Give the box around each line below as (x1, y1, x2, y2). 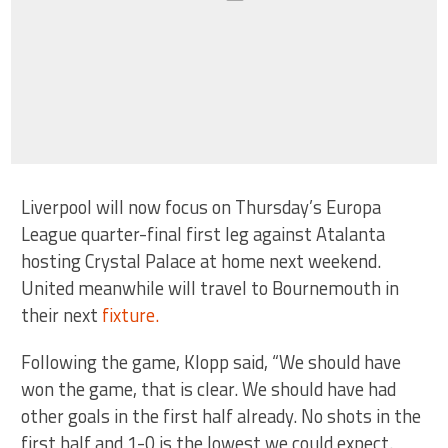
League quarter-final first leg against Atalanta (21, 220, 386, 249)
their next (21, 301, 103, 330)
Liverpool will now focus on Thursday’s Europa (21, 193, 382, 222)
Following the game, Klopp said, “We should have (21, 348, 402, 377)
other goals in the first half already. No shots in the (21, 402, 422, 431)
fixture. (102, 301, 160, 330)
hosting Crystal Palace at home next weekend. (21, 247, 382, 276)
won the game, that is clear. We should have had (21, 375, 397, 404)
